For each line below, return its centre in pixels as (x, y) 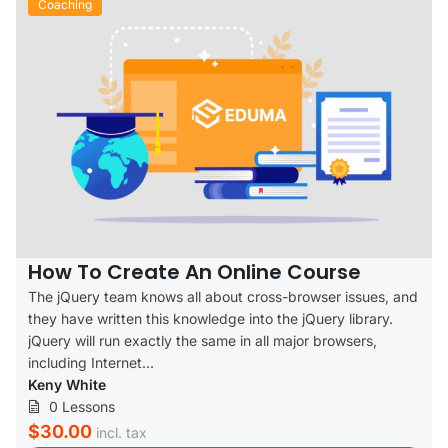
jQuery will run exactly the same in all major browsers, (202, 340)
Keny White (67, 384)
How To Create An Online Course (194, 271)
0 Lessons (82, 406)
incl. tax (121, 432)
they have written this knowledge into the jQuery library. (210, 318)
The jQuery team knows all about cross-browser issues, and (223, 296)
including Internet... (91, 362)
